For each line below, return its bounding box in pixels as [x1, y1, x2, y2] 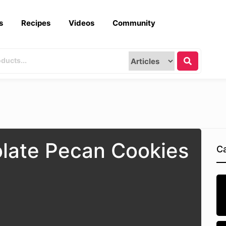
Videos [69, 18, 94, 28]
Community [112, 18, 155, 28]
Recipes [21, 18, 50, 28]
